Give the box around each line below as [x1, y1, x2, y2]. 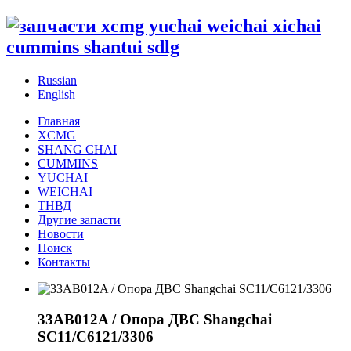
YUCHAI [38, 170, 88, 184]
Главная [38, 114, 80, 128]
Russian [38, 73, 77, 87]
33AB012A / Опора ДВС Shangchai [38, 310, 272, 327]
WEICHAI [38, 184, 92, 198]
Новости [38, 226, 84, 241]
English [38, 87, 75, 101]
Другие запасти [38, 212, 121, 226]
